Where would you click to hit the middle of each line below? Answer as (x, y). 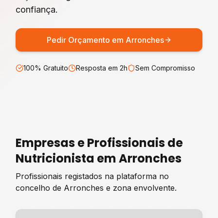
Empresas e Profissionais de (99, 143)
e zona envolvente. (140, 188)
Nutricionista (55, 158)
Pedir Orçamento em (86, 40)
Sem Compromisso (165, 68)
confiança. (37, 9)
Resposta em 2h (102, 68)
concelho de (40, 188)
